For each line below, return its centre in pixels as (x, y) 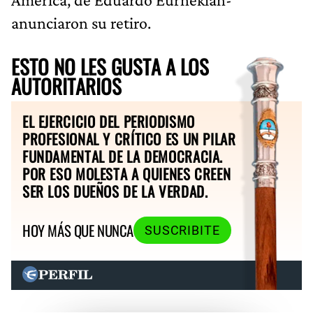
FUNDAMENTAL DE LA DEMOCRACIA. (123, 156)
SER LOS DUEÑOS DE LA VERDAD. (115, 191)
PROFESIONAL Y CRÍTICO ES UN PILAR (129, 138)
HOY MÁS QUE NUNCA (78, 231)
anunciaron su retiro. (81, 22)
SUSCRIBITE (182, 230)
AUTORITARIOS (66, 86)
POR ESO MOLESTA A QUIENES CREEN (127, 173)
